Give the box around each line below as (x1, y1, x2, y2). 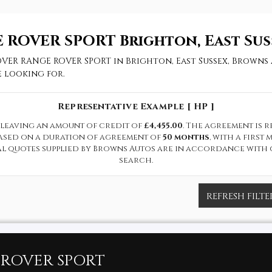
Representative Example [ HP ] (58, 100, 214, 113)
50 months (163, 132, 209, 143)
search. (119, 155, 153, 166)
